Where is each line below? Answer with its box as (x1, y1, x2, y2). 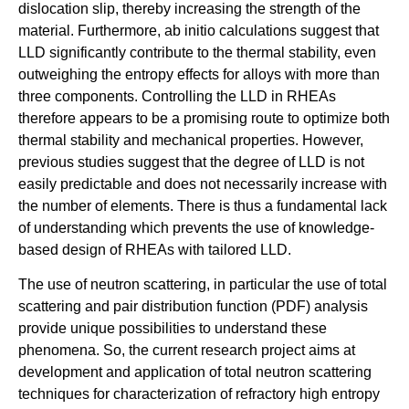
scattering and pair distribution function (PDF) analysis (18, 299, 368, 315)
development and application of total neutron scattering (18, 364, 372, 381)
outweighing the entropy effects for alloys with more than (18, 66, 380, 82)
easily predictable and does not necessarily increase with (18, 175, 387, 192)
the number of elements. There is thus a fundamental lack (18, 197, 387, 214)
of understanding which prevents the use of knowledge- (18, 219, 374, 236)
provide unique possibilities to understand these (18, 320, 327, 337)
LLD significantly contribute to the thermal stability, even (18, 44, 376, 60)
